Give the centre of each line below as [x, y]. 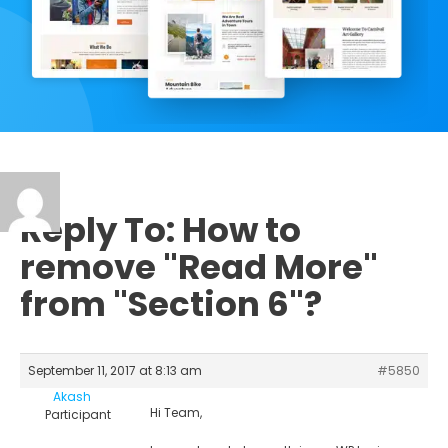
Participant [77, 414]
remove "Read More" [199, 266]
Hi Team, [176, 412]
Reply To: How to [160, 229]
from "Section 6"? [171, 303]
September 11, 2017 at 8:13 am [115, 370]
